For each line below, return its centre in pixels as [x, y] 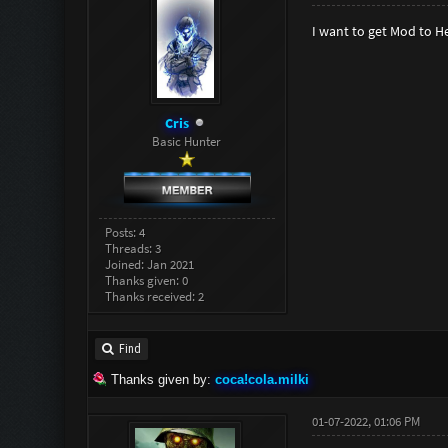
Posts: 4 [125, 232]
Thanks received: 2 [155, 296]
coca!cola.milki [261, 379]
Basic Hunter [187, 141]
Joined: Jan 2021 [150, 264]
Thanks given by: [160, 379]
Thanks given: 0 [147, 280]
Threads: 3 [133, 248]
